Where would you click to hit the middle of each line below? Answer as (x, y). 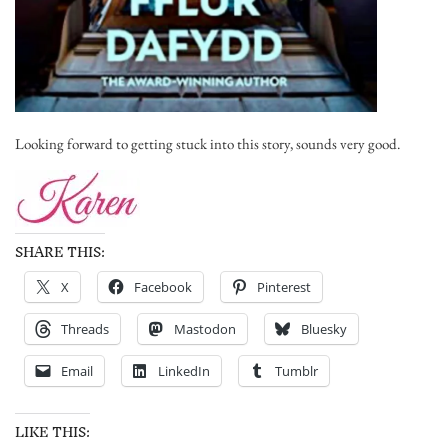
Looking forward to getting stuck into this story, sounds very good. (207, 143)
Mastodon (205, 328)
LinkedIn (184, 370)
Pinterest (284, 286)
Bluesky (324, 328)
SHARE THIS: (60, 252)
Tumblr (296, 370)
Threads (85, 328)
